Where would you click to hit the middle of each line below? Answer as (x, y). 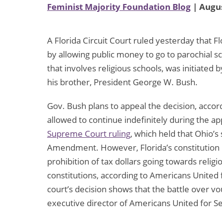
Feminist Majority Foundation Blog (119, 7)
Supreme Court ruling (89, 134)
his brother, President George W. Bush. (122, 82)
